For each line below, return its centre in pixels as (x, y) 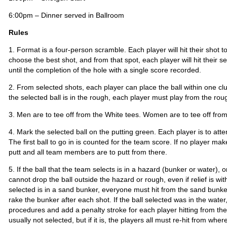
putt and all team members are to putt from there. (88, 152)
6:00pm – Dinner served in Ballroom (66, 15)
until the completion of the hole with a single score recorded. (105, 70)
